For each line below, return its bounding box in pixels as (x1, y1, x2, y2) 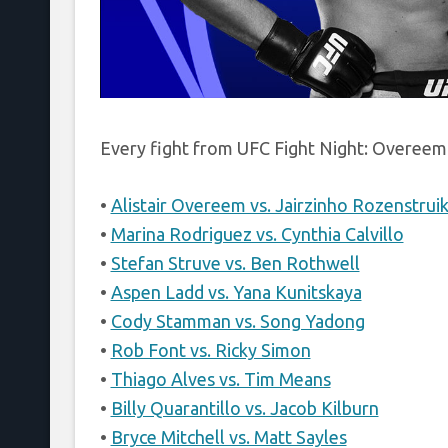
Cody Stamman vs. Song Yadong (110, 310, 365, 331)
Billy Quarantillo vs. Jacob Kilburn (110, 397, 379, 418)
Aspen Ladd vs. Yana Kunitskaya (110, 281, 362, 302)
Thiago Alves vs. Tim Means (110, 368, 331, 389)
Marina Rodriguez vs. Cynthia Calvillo (110, 223, 404, 244)
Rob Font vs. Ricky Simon (110, 339, 311, 360)
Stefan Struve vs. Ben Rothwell (110, 252, 360, 273)
